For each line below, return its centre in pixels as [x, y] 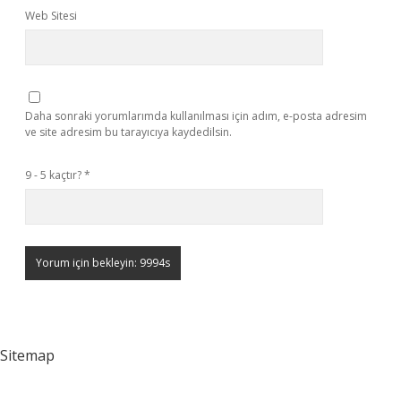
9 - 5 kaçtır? [55, 175]
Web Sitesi [51, 16]
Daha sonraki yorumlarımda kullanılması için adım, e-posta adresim [196, 116]
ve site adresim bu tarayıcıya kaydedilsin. [128, 132]
